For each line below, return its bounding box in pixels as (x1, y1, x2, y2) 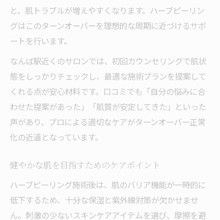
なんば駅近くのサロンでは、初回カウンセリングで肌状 (10, 55, 206, 67)
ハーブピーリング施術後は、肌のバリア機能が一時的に (10, 179, 206, 191)
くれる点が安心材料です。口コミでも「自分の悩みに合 (10, 85, 205, 97)
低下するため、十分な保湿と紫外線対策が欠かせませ (10, 194, 198, 206)
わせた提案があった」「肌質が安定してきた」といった (10, 101, 206, 112)
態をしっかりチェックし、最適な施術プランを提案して (10, 70, 206, 82)
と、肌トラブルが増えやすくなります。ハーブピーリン (10, 4, 204, 16)
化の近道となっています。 (10, 131, 103, 143)
